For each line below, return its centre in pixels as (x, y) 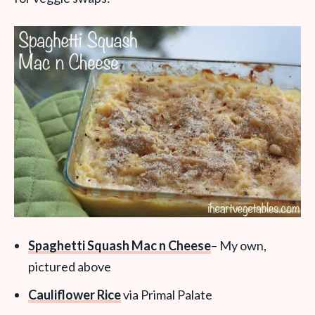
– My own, (239, 245)
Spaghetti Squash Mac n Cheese (120, 245)
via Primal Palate (167, 294)
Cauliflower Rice (75, 294)
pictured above (70, 266)
